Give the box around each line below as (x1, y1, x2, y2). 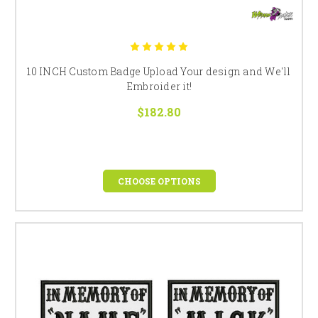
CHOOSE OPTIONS (117, 175, 201, 187)
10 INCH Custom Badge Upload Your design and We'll (27, 64, 291, 78)
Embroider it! (126, 79, 192, 93)
